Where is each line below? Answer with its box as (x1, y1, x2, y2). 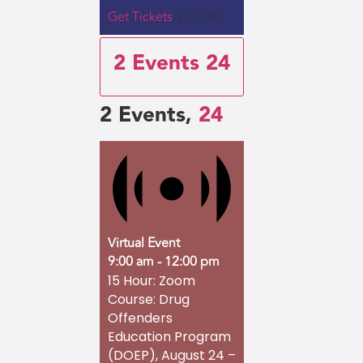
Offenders (108, 308, 173, 327)
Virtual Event (108, 233, 180, 253)
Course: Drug (108, 289, 190, 309)
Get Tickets (108, 6, 176, 27)
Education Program (108, 327, 231, 346)
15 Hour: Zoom (108, 271, 195, 290)
